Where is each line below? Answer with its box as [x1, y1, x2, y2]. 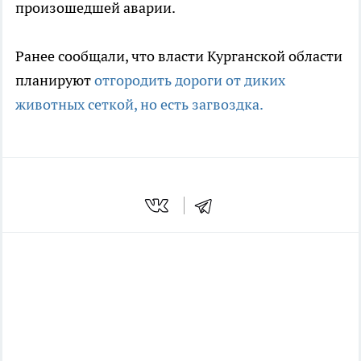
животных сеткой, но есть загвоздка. [15, 94, 263, 114]
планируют [15, 70, 94, 89]
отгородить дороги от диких [94, 70, 285, 89]
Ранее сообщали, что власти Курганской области [15, 46, 342, 65]
